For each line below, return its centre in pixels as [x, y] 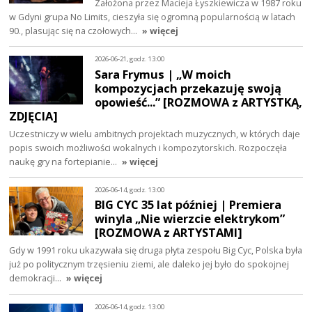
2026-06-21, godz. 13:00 [130, 59]
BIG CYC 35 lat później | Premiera [188, 205]
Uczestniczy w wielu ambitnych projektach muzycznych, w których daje [155, 133]
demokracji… [37, 278]
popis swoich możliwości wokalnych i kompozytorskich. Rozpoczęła [148, 147]
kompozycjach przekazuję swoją [188, 88]
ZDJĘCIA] [34, 116]
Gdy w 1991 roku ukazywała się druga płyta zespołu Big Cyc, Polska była [156, 250]
